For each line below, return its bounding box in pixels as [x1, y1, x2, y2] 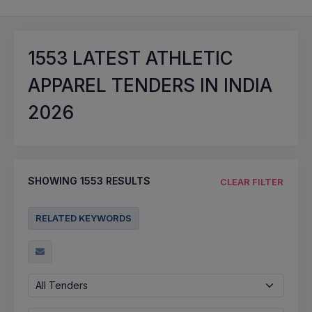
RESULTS [103, 175, 150, 187]
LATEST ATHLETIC [68, 47, 233, 69]
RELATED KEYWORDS [36, 212, 132, 224]
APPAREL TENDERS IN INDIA [28, 75, 272, 96]
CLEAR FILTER [220, 175, 283, 187]
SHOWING [28, 175, 80, 187]
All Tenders [36, 279, 88, 291]
